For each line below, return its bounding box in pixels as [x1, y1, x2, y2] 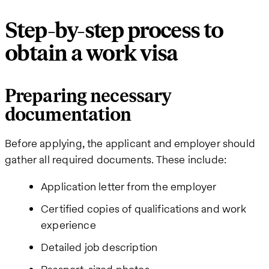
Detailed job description [41, 240, 158, 255]
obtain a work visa [5, 40, 178, 68]
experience [41, 217, 96, 233]
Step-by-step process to [5, 17, 223, 45]
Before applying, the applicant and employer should [5, 136, 255, 151]
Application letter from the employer [41, 179, 217, 195]
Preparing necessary [5, 85, 172, 108]
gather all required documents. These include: [5, 152, 228, 168]
